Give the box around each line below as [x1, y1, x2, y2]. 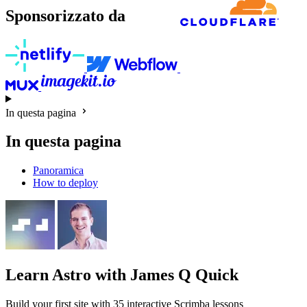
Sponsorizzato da [5, 7, 125, 25]
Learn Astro [5, 266, 91, 284]
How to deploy [33, 177, 98, 189]
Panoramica [33, 164, 84, 177]
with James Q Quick [91, 266, 238, 284]
